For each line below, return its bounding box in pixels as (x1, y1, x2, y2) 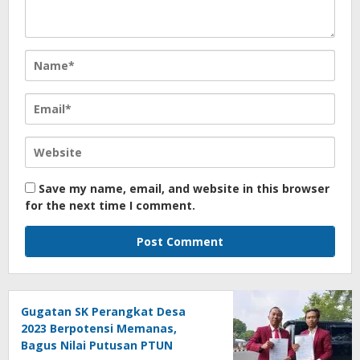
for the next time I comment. (25, 197, 195, 213)
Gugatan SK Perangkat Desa (21, 303, 186, 319)
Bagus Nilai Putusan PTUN (21, 337, 173, 353)
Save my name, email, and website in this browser (39, 180, 329, 196)
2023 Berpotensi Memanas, (21, 320, 177, 336)
